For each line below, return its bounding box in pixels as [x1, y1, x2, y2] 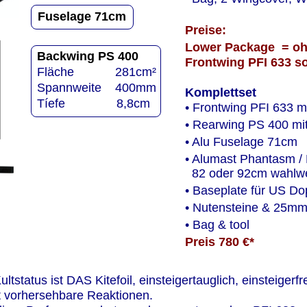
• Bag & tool [184, 217, 249, 232]
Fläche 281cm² [36, 64, 156, 79]
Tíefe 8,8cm [36, 97, 150, 111]
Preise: [184, 23, 226, 37]
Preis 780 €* [184, 235, 261, 249]
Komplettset [184, 86, 256, 100]
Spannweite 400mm [36, 80, 156, 95]
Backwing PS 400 [36, 49, 138, 63]
